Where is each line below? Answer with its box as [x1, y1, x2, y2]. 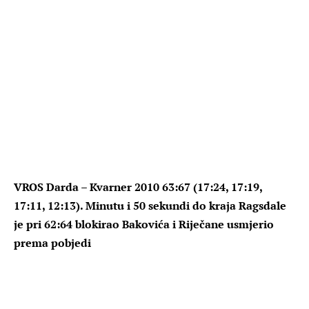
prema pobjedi [14, 235, 91, 250]
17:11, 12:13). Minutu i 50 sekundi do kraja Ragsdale [14, 197, 286, 213]
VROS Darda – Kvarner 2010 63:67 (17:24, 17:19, [14, 179, 262, 195]
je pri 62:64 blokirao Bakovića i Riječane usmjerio [14, 216, 274, 232]
